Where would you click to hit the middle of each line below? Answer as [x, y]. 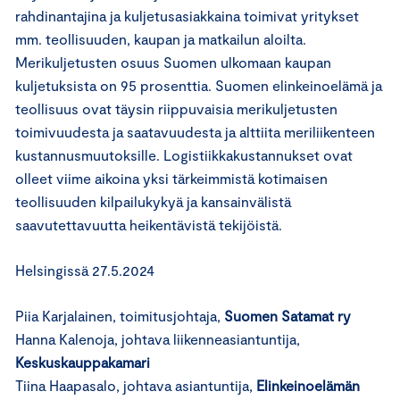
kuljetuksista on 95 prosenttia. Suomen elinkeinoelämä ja [199, 85]
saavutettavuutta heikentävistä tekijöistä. [149, 224]
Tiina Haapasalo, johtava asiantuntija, [136, 385]
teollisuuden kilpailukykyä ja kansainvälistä [153, 201]
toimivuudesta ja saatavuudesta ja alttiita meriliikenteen [195, 131]
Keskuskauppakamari [83, 362]
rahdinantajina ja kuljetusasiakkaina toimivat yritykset [187, 15]
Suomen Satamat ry [287, 315]
